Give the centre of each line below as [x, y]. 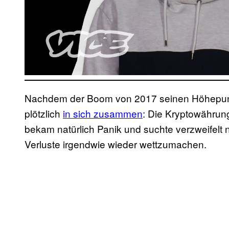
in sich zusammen [103, 113]
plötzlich [44, 113]
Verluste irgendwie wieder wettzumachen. [117, 144]
